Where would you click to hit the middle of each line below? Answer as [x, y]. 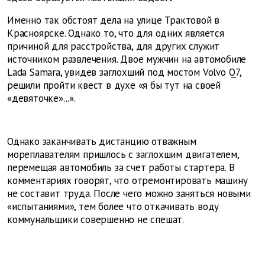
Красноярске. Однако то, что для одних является [116, 33]
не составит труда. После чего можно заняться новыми [129, 194]
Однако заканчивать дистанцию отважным [102, 142]
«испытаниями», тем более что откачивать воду [113, 207]
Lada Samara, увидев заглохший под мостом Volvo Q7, [124, 72]
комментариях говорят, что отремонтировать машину [127, 181]
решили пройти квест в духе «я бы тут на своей [114, 85]
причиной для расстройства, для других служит [114, 46]
